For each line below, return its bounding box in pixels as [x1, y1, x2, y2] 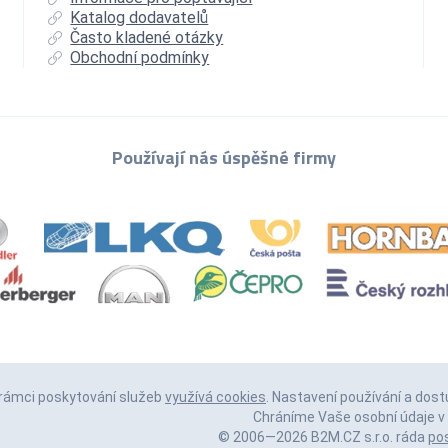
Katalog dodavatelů [70, 7, 209, 27]
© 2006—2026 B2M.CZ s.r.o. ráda [218, 428, 428, 445]
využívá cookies [165, 388, 266, 405]
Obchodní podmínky [70, 47, 210, 67]
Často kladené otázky [70, 27, 224, 47]
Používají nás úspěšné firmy [112, 143, 336, 171]
